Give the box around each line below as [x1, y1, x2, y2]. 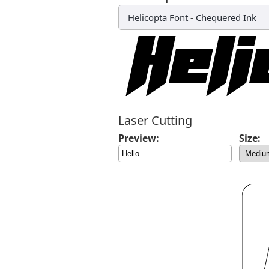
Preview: [118, 131, 159, 145]
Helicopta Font [128, 11, 188, 23]
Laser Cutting [118, 112, 192, 128]
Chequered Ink [196, 11, 256, 23]
